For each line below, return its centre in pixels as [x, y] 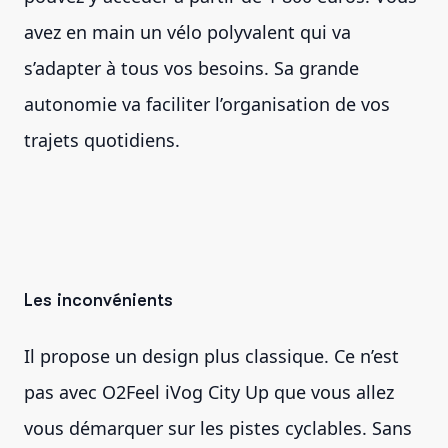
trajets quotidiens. [102, 139]
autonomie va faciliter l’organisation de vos [207, 103]
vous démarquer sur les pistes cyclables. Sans [218, 427]
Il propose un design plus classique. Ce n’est [211, 355]
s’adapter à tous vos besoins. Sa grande [191, 67]
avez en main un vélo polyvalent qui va [187, 31]
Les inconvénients [98, 299]
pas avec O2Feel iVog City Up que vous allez [209, 391]
